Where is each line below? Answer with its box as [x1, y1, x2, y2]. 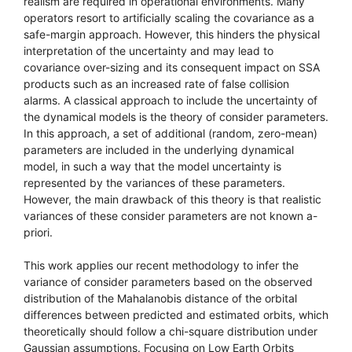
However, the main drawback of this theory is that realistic [24, 192, 321, 206]
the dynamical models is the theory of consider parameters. [24, 110, 328, 123]
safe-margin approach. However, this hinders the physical [24, 27, 320, 41]
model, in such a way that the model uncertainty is [24, 159, 281, 173]
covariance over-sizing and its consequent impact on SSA [24, 60, 320, 74]
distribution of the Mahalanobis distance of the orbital [24, 291, 297, 305]
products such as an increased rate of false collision [24, 77, 289, 90]
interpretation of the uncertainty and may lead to [24, 44, 273, 57]
